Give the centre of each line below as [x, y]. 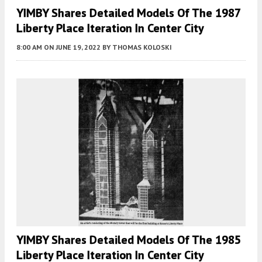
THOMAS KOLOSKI [142, 47]
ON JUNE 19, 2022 [72, 47]
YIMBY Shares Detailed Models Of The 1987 [128, 13]
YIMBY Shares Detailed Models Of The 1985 [129, 239]
